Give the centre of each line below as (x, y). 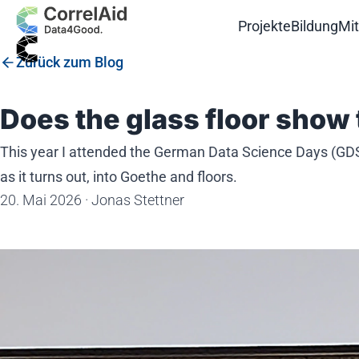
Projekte (264, 26)
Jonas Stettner (138, 200)
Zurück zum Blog (70, 62)
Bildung (314, 26)
